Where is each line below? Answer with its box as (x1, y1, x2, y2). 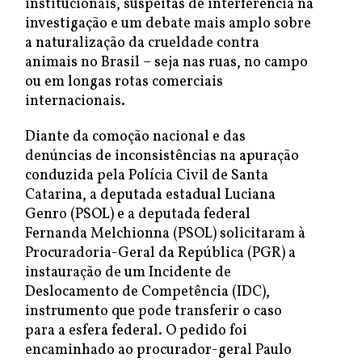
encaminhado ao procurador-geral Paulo (25, 340, 292, 360)
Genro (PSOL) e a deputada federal (25, 204, 250, 225)
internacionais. (25, 91, 125, 112)
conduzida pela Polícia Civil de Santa (25, 166, 268, 186)
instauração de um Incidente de (25, 263, 231, 283)
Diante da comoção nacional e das (25, 127, 246, 147)
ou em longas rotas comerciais (25, 72, 223, 92)
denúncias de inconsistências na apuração (25, 146, 299, 166)
